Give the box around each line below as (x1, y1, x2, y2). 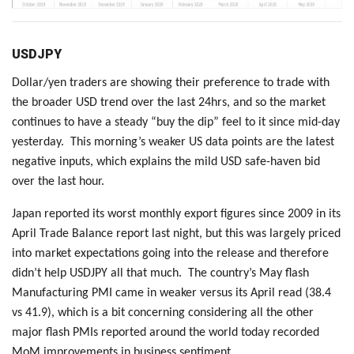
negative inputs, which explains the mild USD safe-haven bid (12, 155, 320, 168)
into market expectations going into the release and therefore (12, 247, 329, 260)
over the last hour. (12, 175, 104, 188)
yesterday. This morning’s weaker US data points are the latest (12, 135, 334, 149)
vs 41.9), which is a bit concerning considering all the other (12, 306, 314, 319)
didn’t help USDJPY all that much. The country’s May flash (12, 266, 309, 280)
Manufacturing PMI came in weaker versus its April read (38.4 (12, 286, 331, 299)
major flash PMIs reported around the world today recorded (12, 326, 319, 339)
